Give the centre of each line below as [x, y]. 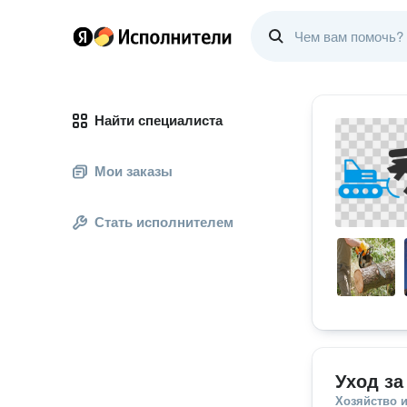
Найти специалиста [159, 120]
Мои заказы [134, 171]
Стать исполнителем [164, 222]
